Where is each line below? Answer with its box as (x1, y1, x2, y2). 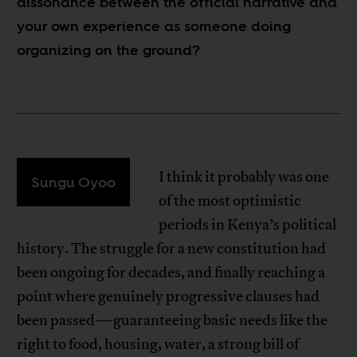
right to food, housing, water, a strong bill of (17, 334, 300, 354)
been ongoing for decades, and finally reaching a (17, 262, 326, 282)
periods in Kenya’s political (159, 214, 337, 234)
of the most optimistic (159, 190, 302, 210)
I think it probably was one (159, 167, 330, 186)
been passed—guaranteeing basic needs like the (17, 310, 328, 330)
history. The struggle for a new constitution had (17, 238, 327, 258)
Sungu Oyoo (31, 171, 116, 192)
